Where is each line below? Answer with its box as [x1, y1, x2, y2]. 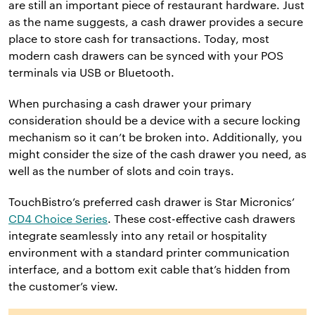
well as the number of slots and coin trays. [8, 163, 234, 177]
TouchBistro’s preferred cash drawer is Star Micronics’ [8, 194, 295, 208]
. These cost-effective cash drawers [108, 211, 295, 225]
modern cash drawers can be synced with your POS [8, 48, 283, 62]
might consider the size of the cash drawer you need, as [8, 146, 307, 160]
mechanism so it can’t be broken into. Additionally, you [8, 129, 302, 143]
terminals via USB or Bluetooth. [8, 65, 174, 79]
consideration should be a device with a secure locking [8, 112, 300, 127]
